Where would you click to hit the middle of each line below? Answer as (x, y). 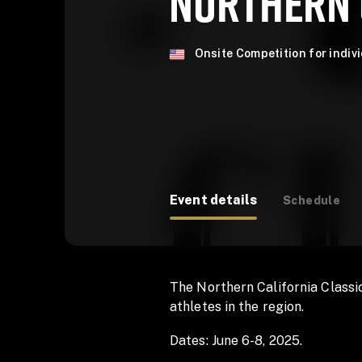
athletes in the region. (240, 307)
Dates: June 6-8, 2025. (236, 341)
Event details (213, 200)
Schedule (311, 200)
